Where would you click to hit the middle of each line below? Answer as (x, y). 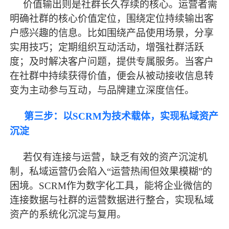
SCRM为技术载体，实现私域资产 (146, 117)
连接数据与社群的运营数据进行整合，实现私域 (112, 200)
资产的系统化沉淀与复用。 (68, 214)
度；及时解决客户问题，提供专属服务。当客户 (112, 61)
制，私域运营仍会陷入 (59, 171)
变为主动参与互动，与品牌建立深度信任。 (102, 90)
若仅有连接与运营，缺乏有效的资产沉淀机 (116, 157)
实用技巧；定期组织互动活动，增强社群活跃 (107, 47)
